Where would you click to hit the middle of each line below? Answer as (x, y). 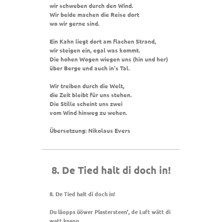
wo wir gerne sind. (75, 24)
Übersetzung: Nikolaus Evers (90, 131)
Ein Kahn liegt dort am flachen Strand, (104, 41)
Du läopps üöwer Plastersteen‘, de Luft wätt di (110, 211)
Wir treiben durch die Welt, (87, 86)
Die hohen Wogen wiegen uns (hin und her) (109, 59)
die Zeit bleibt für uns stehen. (91, 95)
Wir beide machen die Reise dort (94, 15)
